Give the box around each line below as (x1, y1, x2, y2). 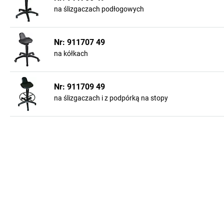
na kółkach (54, 49, 88, 57)
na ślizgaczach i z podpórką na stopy (54, 94, 168, 102)
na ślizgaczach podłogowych (54, 5, 144, 13)
